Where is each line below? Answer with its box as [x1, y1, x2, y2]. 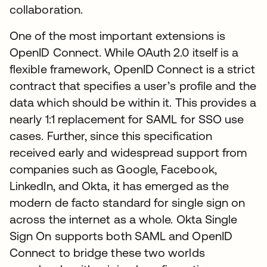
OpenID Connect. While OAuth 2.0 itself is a [10, 45, 239, 59]
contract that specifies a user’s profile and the [10, 79, 256, 92]
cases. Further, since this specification [10, 129, 213, 142]
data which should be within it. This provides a [10, 95, 256, 109]
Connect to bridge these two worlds [10, 246, 205, 259]
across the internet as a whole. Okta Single [10, 212, 238, 226]
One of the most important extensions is [10, 29, 226, 42]
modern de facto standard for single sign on [10, 195, 246, 209]
